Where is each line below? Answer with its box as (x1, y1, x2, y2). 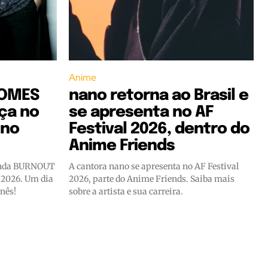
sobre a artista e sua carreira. (69, 185, 183, 197)
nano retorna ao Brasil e (69, 87, 248, 103)
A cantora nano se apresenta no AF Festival (69, 160, 239, 172)
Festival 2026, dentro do (69, 120, 249, 137)
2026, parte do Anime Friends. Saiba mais (69, 173, 234, 184)
